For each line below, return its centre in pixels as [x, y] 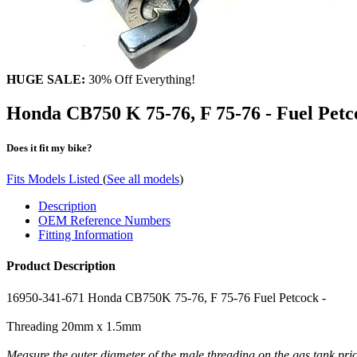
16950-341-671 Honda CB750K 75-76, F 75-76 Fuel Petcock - [166, 297]
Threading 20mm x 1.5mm [74, 326]
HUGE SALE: [46, 79]
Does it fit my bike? [49, 147]
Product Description [61, 266]
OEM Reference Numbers [104, 221]
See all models [143, 179]
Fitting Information [86, 235]
